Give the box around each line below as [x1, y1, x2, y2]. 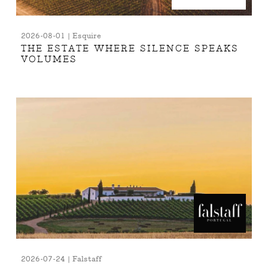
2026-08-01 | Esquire [21, 32, 102, 41]
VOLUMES [21, 54, 78, 65]
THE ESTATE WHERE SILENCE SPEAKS [21, 43, 239, 54]
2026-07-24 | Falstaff [21, 255, 102, 264]
